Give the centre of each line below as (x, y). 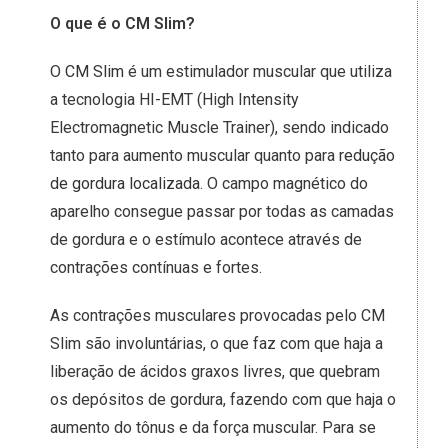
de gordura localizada (125, 183)
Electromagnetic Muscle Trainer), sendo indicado (219, 127)
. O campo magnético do (284, 183)
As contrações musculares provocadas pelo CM (217, 315)
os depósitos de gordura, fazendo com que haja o (223, 399)
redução (367, 155)
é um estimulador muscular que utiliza (258, 71)
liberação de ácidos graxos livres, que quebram (215, 371)
